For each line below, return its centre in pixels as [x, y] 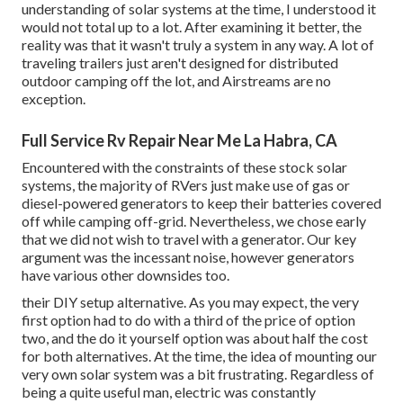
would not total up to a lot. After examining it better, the [192, 26]
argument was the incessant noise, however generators [188, 256]
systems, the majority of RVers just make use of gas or [186, 184]
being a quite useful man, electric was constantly [169, 391]
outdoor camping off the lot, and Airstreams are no [176, 80]
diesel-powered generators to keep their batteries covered [201, 202]
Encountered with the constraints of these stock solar [184, 166]
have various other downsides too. [125, 274]
